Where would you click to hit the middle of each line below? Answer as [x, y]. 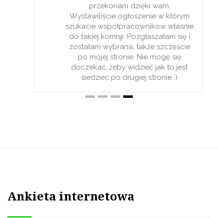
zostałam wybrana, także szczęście [129, 47]
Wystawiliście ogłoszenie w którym [129, 16]
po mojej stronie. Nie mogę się [129, 57]
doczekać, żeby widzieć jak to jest [130, 67]
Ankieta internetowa [71, 197]
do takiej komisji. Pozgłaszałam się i [129, 37]
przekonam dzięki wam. [129, 6]
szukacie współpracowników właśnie [129, 27]
